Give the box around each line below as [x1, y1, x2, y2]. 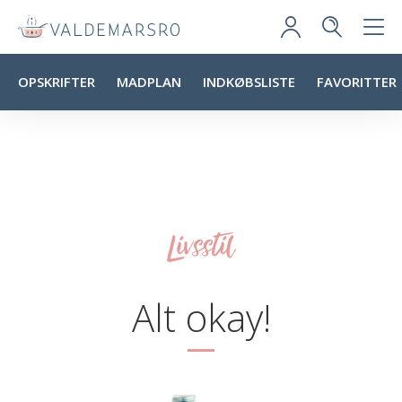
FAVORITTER [317, 73, 397, 91]
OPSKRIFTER [18, 73, 95, 91]
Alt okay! [131, 292, 271, 343]
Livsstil [167, 224, 235, 267]
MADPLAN [117, 73, 181, 91]
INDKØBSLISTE [203, 73, 295, 91]
